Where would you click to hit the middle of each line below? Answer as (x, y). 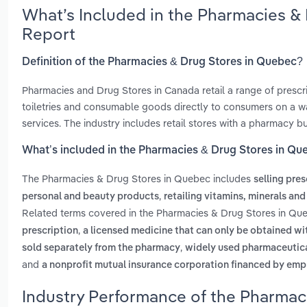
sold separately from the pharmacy (101, 248)
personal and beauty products (90, 197)
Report (49, 33)
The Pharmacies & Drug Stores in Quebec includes (138, 179)
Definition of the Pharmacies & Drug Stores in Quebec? (162, 62)
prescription (50, 231)
